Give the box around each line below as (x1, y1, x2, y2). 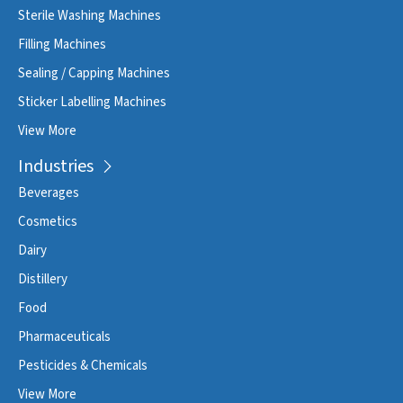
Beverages (18, 183, 79, 202)
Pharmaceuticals (18, 327, 111, 346)
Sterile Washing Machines (18, 5, 161, 25)
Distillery (18, 269, 67, 289)
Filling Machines (18, 34, 106, 54)
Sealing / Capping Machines (18, 63, 170, 83)
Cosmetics (18, 211, 77, 231)
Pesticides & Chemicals (18, 355, 148, 375)
